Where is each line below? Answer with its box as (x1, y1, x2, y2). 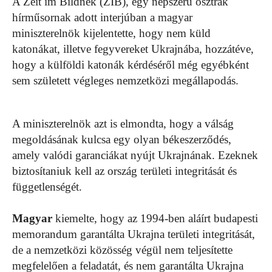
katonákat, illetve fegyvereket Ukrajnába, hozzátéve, (12, 42, 254, 56)
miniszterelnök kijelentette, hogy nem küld (12, 27, 211, 40)
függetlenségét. (12, 180, 82, 194)
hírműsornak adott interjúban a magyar (12, 11, 192, 24)
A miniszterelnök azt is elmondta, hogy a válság (12, 117, 234, 131)
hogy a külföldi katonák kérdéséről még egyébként (12, 58, 249, 72)
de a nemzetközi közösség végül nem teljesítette (12, 243, 233, 257)
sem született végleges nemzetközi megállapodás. (12, 74, 239, 87)
